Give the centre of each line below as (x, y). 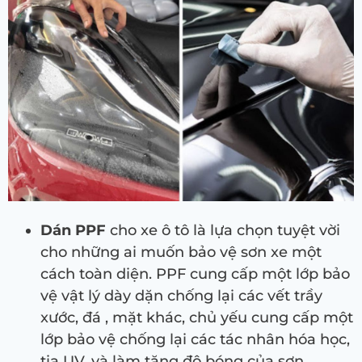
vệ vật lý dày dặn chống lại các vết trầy (181, 295)
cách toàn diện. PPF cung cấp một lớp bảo (195, 274)
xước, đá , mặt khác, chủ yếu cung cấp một (197, 317)
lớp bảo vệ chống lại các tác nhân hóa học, (195, 339)
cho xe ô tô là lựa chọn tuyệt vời (223, 230)
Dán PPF (73, 230)
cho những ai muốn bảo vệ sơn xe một (181, 252)
